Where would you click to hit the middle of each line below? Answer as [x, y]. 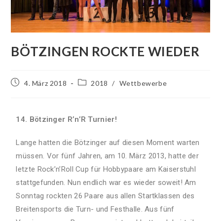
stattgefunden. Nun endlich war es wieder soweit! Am [106, 182]
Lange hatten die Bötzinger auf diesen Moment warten [108, 142]
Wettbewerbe [143, 83]
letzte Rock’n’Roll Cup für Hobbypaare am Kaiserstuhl [106, 169]
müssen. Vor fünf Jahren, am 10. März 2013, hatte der [108, 156]
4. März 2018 [46, 83]
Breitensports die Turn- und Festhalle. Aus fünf [95, 209]
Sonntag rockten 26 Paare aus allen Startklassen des [105, 196]
